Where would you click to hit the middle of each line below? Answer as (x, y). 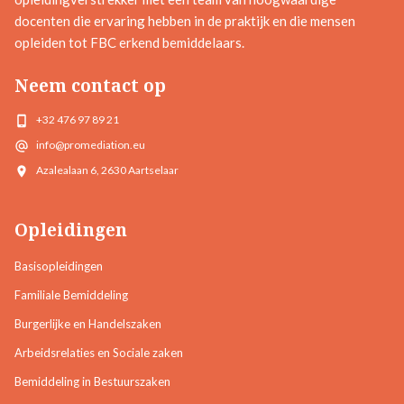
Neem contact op (90, 86)
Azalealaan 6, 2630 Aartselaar (107, 170)
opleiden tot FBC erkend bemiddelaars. (129, 43)
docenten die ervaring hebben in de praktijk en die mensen (185, 21)
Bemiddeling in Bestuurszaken (92, 382)
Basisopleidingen (59, 266)
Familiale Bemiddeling (71, 295)
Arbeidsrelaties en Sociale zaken (99, 353)
